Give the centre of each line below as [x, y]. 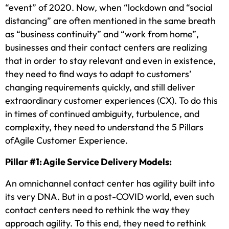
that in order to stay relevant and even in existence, [110, 61]
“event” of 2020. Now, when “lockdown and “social [109, 8]
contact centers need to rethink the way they [97, 210]
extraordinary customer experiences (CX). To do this [111, 101]
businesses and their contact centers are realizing [106, 48]
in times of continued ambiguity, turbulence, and [102, 114]
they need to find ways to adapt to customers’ [98, 74]
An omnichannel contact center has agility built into [110, 184]
